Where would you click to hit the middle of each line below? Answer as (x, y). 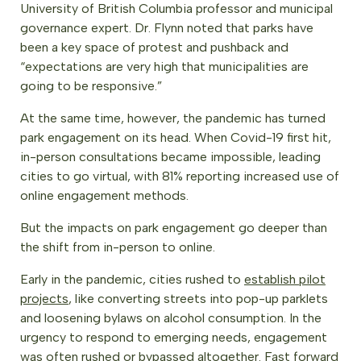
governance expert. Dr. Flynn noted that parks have (167, 28)
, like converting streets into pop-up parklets (198, 299)
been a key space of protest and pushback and (154, 47)
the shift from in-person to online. (119, 247)
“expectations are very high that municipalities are (164, 66)
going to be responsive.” (91, 86)
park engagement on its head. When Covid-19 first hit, (176, 137)
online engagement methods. (104, 195)
